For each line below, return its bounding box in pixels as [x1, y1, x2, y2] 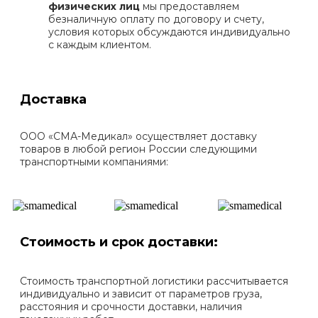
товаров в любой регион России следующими [20, 142, 257, 155]
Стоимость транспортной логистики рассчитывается [20, 274, 288, 287]
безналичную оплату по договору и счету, [48, 12, 264, 26]
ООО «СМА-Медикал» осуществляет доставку [20, 129, 257, 143]
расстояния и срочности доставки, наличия [20, 300, 242, 313]
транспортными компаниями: [20, 155, 168, 168]
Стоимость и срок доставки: [20, 234, 218, 250]
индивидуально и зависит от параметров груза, [20, 287, 262, 300]
